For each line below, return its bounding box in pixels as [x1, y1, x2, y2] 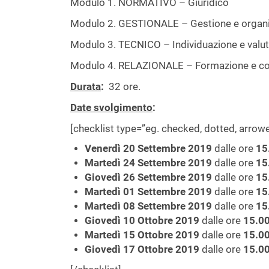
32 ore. [104, 80, 141, 92]
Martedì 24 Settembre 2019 [85, 157, 212, 169]
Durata [70, 80, 101, 92]
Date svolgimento [70, 101, 153, 113]
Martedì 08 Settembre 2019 [85, 200, 212, 212]
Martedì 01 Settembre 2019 [85, 186, 212, 198]
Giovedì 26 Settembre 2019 [85, 171, 212, 183]
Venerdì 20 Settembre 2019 [85, 142, 212, 154]
